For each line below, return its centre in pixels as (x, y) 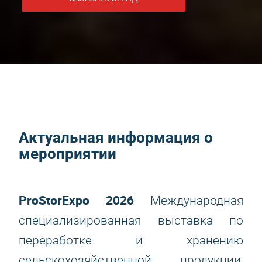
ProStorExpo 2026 (76, 200)
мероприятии (68, 154)
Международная (189, 201)
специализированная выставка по (131, 220)
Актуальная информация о (116, 137)
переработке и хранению (131, 240)
